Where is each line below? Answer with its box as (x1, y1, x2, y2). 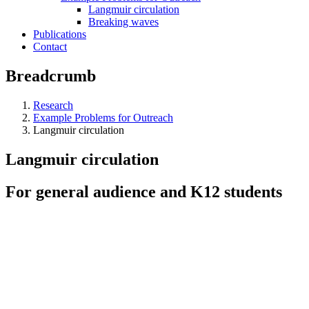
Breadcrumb (6, 66, 96, 85)
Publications (33, 28, 86, 40)
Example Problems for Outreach (33, 111, 173, 123)
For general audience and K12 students (6, 182, 282, 201)
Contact (33, 41, 67, 52)
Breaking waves (88, 16, 159, 28)
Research (33, 99, 73, 111)
